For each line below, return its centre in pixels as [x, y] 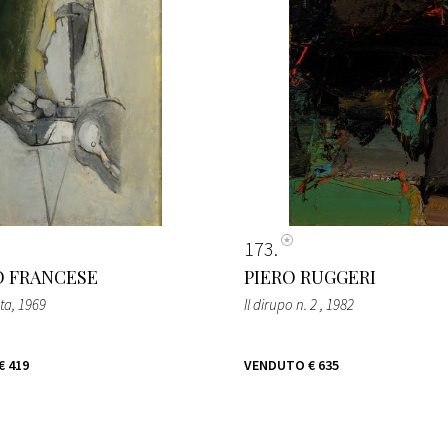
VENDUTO [274, 364]
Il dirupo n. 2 [282, 304]
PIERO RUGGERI [310, 276]
